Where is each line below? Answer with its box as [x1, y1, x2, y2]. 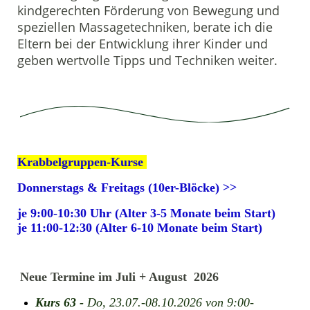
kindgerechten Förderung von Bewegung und [17, 1, 280, 19]
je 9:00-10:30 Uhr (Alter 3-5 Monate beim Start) [17, 206, 279, 220]
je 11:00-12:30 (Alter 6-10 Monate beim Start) [17, 220, 262, 235]
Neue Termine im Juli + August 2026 [20, 269, 219, 284]
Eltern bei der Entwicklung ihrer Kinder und [17, 35, 268, 52]
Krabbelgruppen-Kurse [17, 154, 147, 169]
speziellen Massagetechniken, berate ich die [17, 18, 273, 35]
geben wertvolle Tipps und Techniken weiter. [17, 51, 277, 69]
